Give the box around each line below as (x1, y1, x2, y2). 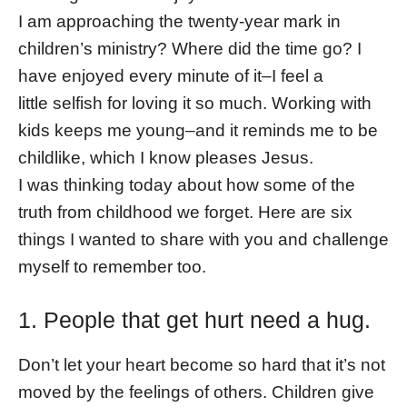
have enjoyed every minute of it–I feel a (18, 65, 323, 85)
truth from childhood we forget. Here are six (18, 202, 352, 222)
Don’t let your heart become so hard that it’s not (18, 354, 385, 374)
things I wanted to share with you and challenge (18, 229, 389, 249)
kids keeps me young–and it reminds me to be (18, 120, 378, 140)
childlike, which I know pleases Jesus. (18, 147, 313, 167)
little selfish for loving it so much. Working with (18, 93, 372, 113)
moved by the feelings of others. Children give (18, 382, 374, 402)
